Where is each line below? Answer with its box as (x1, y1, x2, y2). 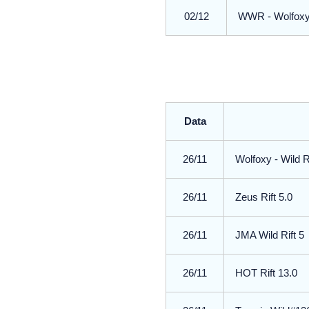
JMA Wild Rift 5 (235, 230, 304, 241)
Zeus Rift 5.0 (235, 192, 292, 203)
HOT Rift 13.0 (235, 268, 297, 279)
